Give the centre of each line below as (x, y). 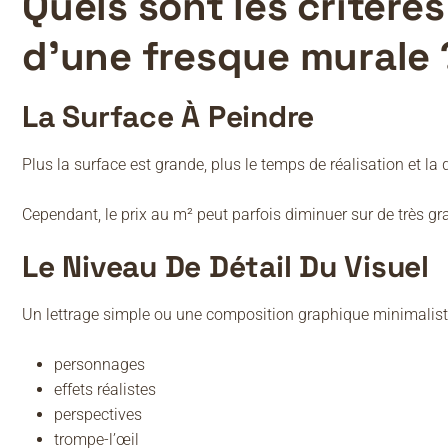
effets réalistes (105, 390)
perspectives (98, 415)
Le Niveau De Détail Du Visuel (225, 267)
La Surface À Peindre (168, 117)
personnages (99, 365)
